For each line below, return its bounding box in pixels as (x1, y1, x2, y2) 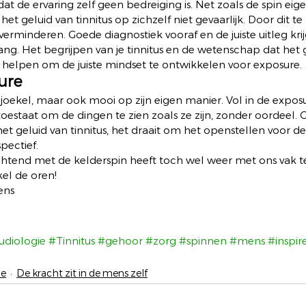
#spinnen (179, 234, 227, 247)
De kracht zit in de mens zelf (16, 267, 148, 279)
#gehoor (98, 234, 143, 247)
